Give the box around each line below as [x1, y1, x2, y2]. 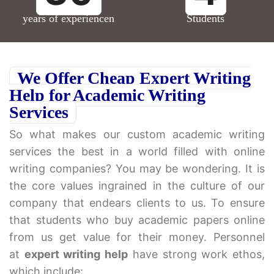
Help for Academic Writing [9, 86, 206, 105]
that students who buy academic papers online [9, 213, 265, 227]
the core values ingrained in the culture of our [9, 179, 265, 193]
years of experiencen [23, 12, 114, 25]
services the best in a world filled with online [9, 145, 265, 158]
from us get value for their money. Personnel [9, 231, 265, 244]
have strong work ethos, [128, 248, 265, 261]
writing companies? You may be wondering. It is [9, 162, 265, 176]
